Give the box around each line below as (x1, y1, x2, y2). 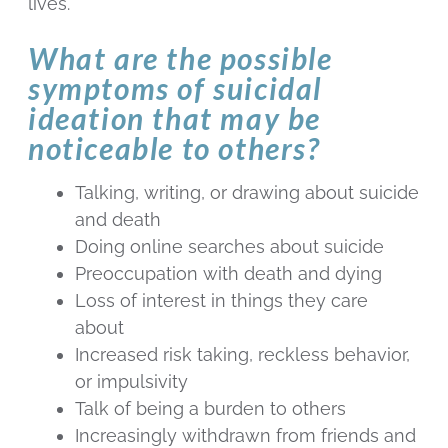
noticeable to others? (28, 129, 321, 166)
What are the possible (28, 39, 333, 76)
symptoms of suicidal (28, 69, 323, 106)
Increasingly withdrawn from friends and (75, 424, 417, 446)
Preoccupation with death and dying (75, 262, 383, 284)
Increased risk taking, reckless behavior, (75, 343, 411, 365)
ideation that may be (28, 99, 322, 136)
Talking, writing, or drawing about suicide (75, 181, 420, 203)
